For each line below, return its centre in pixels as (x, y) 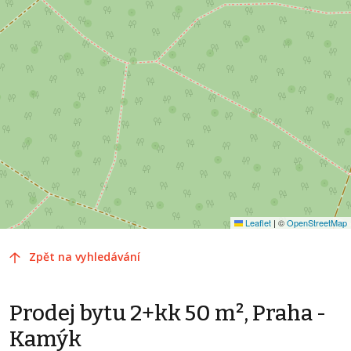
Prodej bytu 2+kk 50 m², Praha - (168, 313)
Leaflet (257, 222)
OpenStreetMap (317, 222)
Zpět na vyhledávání (85, 256)
